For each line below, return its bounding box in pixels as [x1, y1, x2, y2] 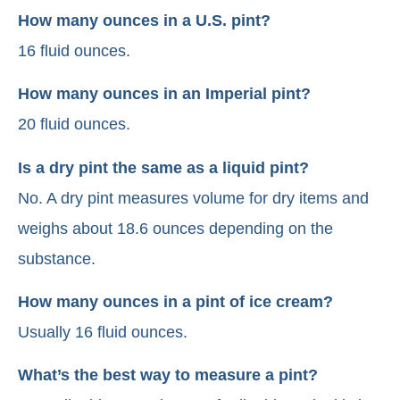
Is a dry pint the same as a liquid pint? [18, 158, 309, 177]
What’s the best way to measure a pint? [18, 366, 318, 385]
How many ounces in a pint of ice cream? [18, 293, 333, 311]
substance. [18, 249, 96, 268]
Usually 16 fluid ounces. [18, 323, 187, 341]
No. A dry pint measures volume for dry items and [18, 188, 369, 207]
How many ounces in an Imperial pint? [18, 85, 311, 104]
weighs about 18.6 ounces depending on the [18, 219, 333, 237]
